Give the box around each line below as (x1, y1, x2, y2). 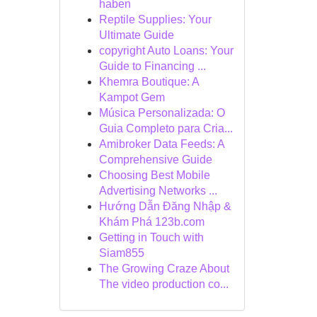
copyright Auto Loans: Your (98, 45, 234, 57)
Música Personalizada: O (98, 107, 225, 119)
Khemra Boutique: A (98, 76, 199, 88)
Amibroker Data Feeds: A (98, 138, 224, 150)
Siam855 (98, 247, 144, 259)
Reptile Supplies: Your (98, 13, 212, 25)
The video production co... (98, 278, 229, 290)
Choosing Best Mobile (98, 169, 210, 181)
